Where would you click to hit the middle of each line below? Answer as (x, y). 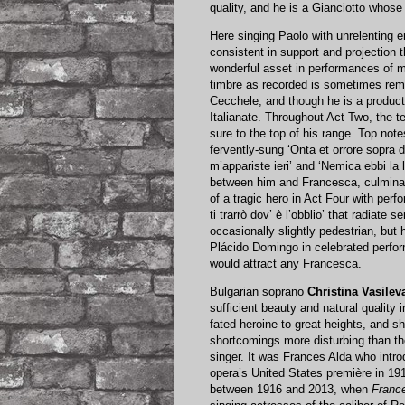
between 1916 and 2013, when (291, 389)
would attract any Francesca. (286, 263)
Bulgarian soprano (259, 291)
